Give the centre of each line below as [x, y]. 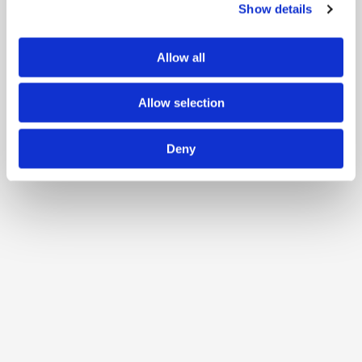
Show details [276, 9]
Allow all [181, 57]
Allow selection [181, 103]
